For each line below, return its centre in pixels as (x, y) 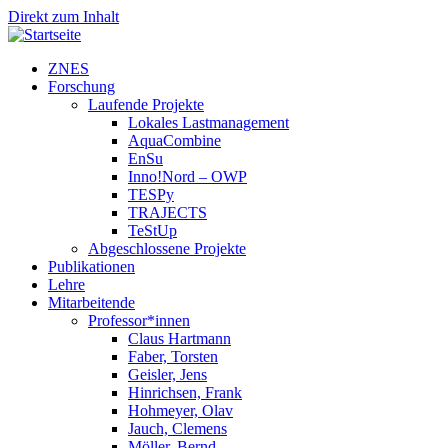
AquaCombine (174, 140)
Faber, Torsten (173, 356)
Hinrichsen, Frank (185, 392)
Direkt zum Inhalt (63, 16)
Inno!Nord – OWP (187, 176)
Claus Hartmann (179, 338)
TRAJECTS (167, 212)
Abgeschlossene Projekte (167, 248)
